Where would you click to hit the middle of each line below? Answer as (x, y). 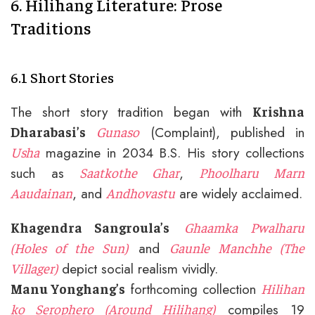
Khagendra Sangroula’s (90, 227)
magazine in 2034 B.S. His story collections (172, 152)
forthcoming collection (193, 289)
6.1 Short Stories (62, 77)
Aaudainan (41, 192)
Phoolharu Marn (252, 172)
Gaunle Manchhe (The (237, 247)
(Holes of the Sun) (70, 247)
